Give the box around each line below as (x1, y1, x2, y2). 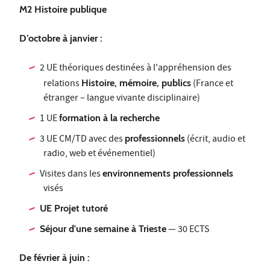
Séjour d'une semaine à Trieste (40, 223, 167, 235)
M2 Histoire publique (19, 4, 107, 16)
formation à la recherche (59, 112, 160, 124)
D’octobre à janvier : (19, 33, 102, 45)
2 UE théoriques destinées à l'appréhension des (40, 61, 232, 77)
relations (43, 77, 81, 92)
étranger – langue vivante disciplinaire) (43, 92, 200, 107)
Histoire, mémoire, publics (81, 77, 191, 89)
